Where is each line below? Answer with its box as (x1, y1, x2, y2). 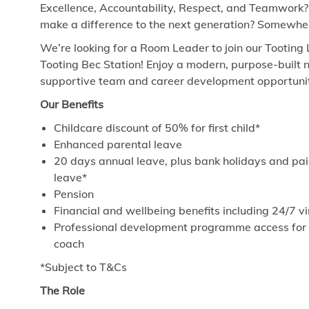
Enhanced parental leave (54, 137, 182, 152)
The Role (40, 283, 85, 298)
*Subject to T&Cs (40, 260, 127, 275)
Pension (54, 187, 94, 201)
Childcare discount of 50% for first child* (54, 121, 260, 135)
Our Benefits (40, 97, 103, 112)
